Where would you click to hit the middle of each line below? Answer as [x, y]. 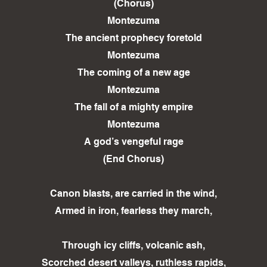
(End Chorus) [133, 159]
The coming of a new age [133, 73]
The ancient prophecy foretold [133, 38]
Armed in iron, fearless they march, [133, 211]
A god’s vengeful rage [133, 142]
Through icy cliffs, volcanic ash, [133, 246]
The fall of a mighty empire [133, 107]
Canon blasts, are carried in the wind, [133, 194]
